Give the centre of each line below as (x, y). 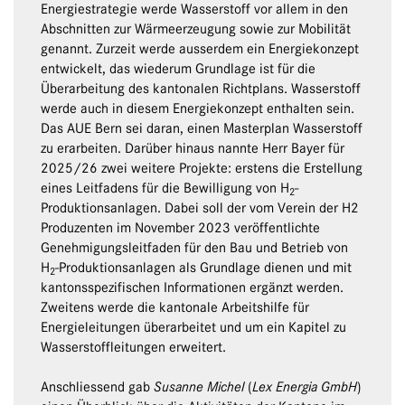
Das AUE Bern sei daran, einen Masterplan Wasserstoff (202, 129)
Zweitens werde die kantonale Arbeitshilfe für (175, 308)
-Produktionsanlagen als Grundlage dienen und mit (203, 268)
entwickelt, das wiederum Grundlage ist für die (178, 69)
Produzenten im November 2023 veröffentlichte (180, 228)
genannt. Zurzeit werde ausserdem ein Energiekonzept (200, 49)
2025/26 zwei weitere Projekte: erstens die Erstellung (202, 169)
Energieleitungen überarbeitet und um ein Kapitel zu (193, 328)
